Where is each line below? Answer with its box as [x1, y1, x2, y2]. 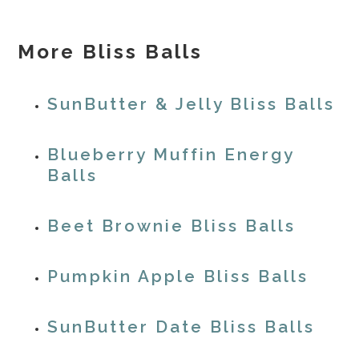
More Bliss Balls [18, 40, 204, 64]
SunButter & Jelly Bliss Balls [47, 95, 336, 115]
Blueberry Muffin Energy [47, 145, 295, 165]
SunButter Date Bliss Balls [47, 317, 316, 337]
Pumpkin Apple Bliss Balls [47, 267, 309, 287]
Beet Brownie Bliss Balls [47, 216, 296, 236]
